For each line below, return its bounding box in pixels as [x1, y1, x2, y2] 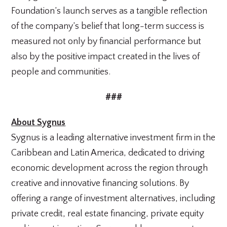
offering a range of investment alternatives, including [11, 194, 216, 204]
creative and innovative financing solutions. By [11, 178, 190, 188]
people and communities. [11, 67, 111, 77]
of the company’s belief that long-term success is [11, 21, 205, 31]
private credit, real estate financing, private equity [11, 209, 204, 219]
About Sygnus [11, 118, 66, 128]
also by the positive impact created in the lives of [11, 52, 200, 62]
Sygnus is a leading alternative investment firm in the [11, 133, 216, 143]
